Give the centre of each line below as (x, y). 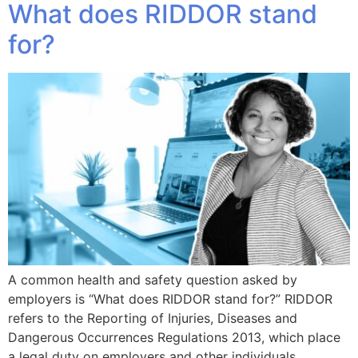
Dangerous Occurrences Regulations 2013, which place (174, 338)
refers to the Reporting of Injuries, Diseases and (153, 318)
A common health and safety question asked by (153, 280)
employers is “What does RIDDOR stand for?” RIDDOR (170, 299)
